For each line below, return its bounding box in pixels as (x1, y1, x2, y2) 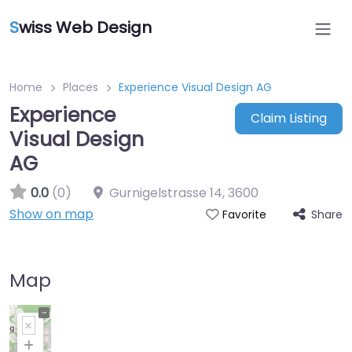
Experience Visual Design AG (119, 79, 272, 95)
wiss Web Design (19, 16, 152, 38)
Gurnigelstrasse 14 (109, 184, 222, 202)
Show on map (9, 205, 93, 223)
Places (63, 79, 98, 95)
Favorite (222, 207, 266, 222)
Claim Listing (250, 109, 327, 128)
